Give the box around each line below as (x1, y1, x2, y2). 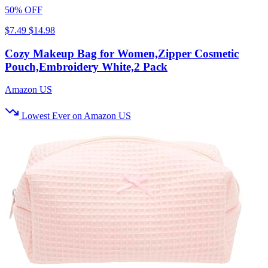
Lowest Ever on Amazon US (22, 111, 131, 121)
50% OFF (5, 4, 42, 15)
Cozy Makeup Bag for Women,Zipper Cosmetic (5, 47, 239, 60)
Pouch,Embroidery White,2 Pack (5, 60, 167, 73)
